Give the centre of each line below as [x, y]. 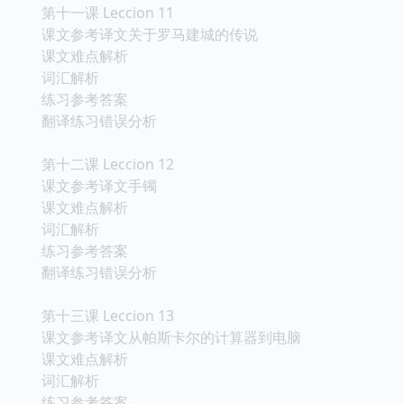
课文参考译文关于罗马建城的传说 [150, 34]
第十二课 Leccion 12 [108, 164]
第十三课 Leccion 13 [108, 315]
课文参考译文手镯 [99, 185]
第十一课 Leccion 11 [108, 12]
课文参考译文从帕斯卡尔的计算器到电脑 [171, 337]
